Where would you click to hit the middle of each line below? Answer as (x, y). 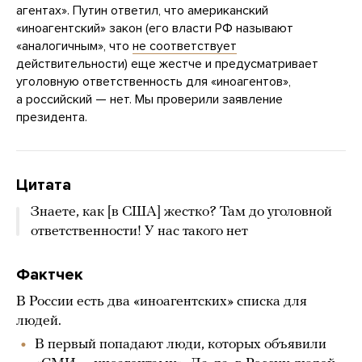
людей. (39, 322)
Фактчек (50, 275)
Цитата (44, 185)
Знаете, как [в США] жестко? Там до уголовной (181, 213)
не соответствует (185, 46)
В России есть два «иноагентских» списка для (162, 302)
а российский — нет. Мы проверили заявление (149, 100)
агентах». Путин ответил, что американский (142, 11)
